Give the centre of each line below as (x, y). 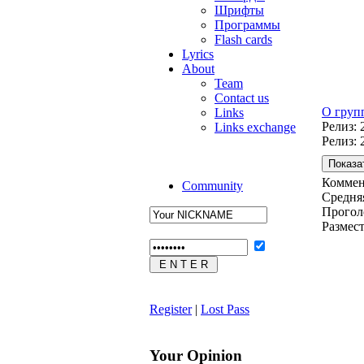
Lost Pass (225, 309)
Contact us (242, 98)
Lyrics (198, 54)
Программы (247, 25)
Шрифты (239, 10)
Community (212, 186)
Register (171, 309)
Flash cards (243, 39)
